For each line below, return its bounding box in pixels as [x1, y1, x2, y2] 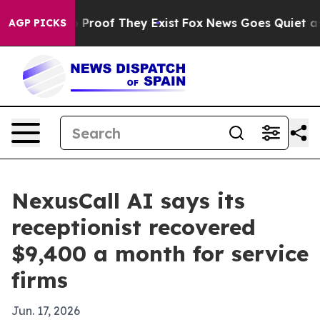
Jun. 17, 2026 [11, 304, 80, 318]
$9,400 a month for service [11, 240, 309, 267]
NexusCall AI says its [11, 187, 245, 214]
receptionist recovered [11, 214, 256, 241]
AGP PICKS [9, 16, 66, 29]
